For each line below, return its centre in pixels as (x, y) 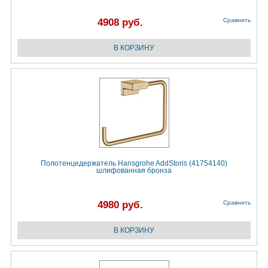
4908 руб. (120, 23)
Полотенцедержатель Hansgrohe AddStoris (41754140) (134, 164)
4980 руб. (120, 205)
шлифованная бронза (134, 171)
